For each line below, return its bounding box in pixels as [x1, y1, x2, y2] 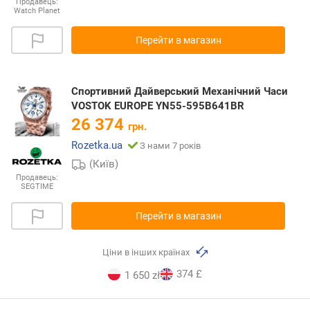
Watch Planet [14, 6, 60, 16]
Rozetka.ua [71, 139, 122, 152]
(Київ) [89, 158, 119, 171]
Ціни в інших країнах [102, 246, 192, 257]
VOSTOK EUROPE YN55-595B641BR [71, 100, 244, 113]
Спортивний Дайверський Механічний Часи [71, 85, 288, 98]
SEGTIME [21, 181, 53, 191]
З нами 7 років [140, 140, 201, 152]
